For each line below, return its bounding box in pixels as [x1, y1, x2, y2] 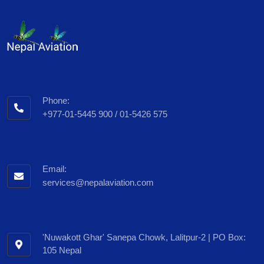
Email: [42, 164, 67, 174]
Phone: [42, 95, 70, 106]
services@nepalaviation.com [42, 177, 154, 188]
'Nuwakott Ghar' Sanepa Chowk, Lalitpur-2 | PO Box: [42, 232, 246, 243]
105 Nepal [42, 245, 81, 256]
